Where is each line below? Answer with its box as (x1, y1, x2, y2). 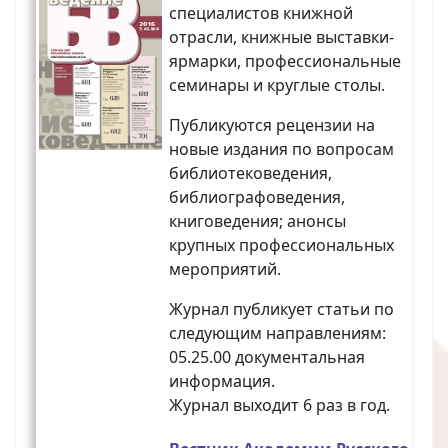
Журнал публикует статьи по (169, 298, 394, 321)
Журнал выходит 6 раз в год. (169, 394, 390, 417)
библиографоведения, (169, 186, 345, 209)
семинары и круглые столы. (169, 74, 385, 97)
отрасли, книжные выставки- (169, 26, 394, 49)
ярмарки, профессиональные (169, 50, 401, 73)
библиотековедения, (169, 162, 332, 185)
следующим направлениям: (169, 322, 386, 345)
